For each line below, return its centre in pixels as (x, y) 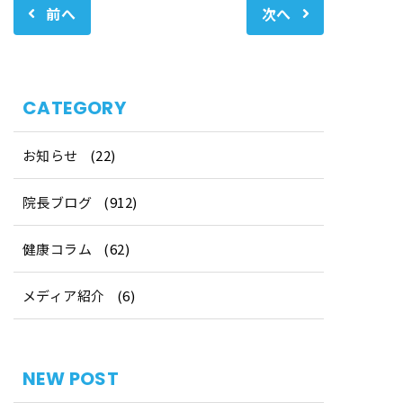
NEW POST (71, 379)
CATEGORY (75, 108)
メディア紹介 (64, 296)
